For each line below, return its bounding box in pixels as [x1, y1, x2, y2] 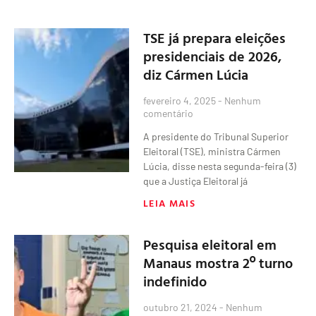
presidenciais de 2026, [143, 44, 282, 66]
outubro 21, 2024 [143, 300, 220, 313]
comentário [143, 107, 194, 119]
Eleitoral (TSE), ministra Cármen [143, 145, 281, 157]
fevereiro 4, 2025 [143, 94, 219, 107]
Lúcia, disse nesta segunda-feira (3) [143, 159, 297, 172]
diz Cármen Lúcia [143, 63, 249, 85]
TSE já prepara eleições [143, 26, 286, 48]
